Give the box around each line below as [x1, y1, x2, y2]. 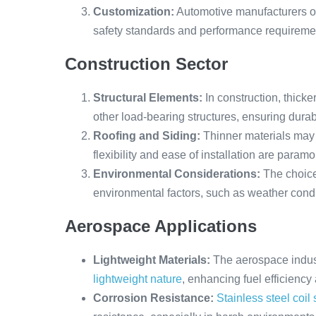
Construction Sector [65, 54, 228, 73]
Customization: [93, 6, 174, 18]
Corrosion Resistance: [93, 292, 214, 304]
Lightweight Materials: [93, 254, 210, 266]
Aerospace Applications [65, 217, 257, 236]
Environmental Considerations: [93, 168, 260, 180]
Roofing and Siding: [93, 130, 200, 142]
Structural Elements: [93, 92, 202, 104]
